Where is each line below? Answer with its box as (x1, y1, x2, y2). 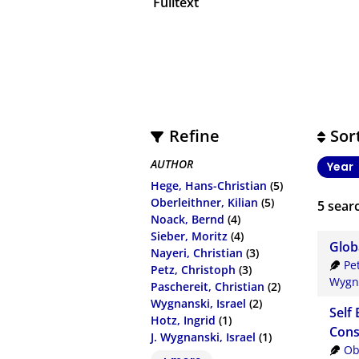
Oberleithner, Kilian (151, 194, 259, 210)
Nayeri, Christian (151, 244, 244, 260)
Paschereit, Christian (151, 278, 265, 294)
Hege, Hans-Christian (151, 177, 268, 193)
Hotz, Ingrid (151, 312, 216, 328)
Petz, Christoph (151, 261, 236, 277)
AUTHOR (151, 156, 194, 172)
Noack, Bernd (151, 211, 225, 227)
